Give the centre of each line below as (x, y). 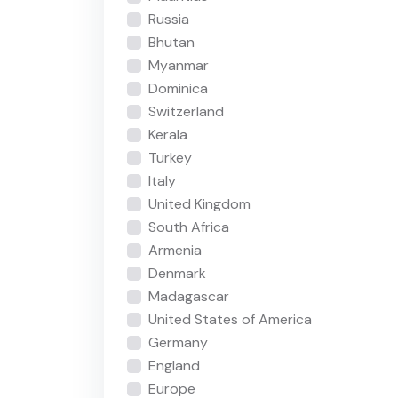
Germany (178, 342)
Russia (168, 19)
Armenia (175, 250)
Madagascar (188, 296)
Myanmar (178, 65)
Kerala (167, 134)
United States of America (230, 319)
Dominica (178, 88)
